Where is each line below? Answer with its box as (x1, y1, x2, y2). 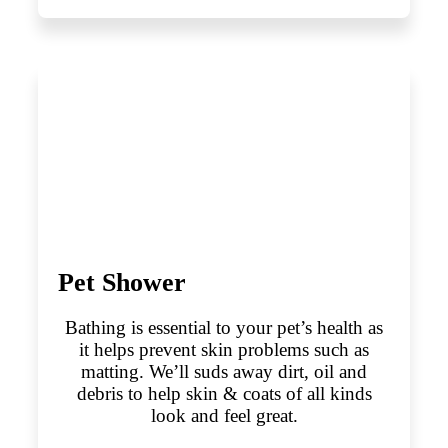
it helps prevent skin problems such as (79, 338, 369, 360)
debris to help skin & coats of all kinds (76, 382, 372, 404)
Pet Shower (57, 267, 186, 297)
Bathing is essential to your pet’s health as (65, 316, 383, 338)
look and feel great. (150, 404, 298, 426)
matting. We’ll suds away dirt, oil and (81, 360, 367, 382)
